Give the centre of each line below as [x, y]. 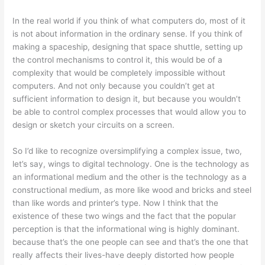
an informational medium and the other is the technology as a [130, 177]
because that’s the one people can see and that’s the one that [131, 242]
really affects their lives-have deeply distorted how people [124, 255]
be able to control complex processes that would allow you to [130, 112]
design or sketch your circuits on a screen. [94, 125]
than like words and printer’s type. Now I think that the [116, 203]
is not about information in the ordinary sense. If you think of [128, 33]
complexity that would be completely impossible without [119, 72]
